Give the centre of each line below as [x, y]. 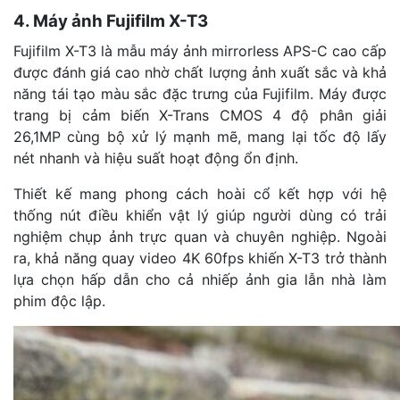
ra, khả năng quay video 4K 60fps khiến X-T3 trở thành [200, 258]
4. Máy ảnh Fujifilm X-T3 [111, 21]
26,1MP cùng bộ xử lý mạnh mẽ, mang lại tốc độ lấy [200, 136]
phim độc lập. [59, 300]
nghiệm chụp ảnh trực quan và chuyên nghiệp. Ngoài [200, 236]
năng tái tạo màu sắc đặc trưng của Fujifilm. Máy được [200, 93]
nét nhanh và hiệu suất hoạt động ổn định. [158, 158]
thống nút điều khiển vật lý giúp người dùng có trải [200, 215]
